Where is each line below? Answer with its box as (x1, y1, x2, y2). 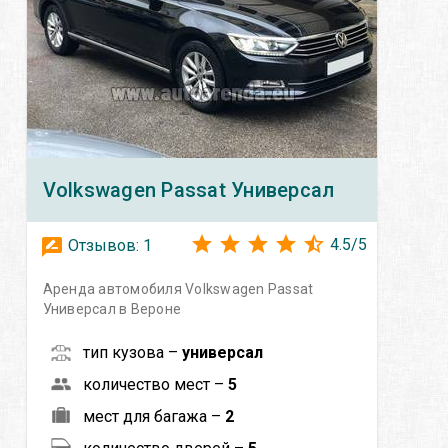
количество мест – (82, 374, 228, 394)
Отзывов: (63, 235, 143, 255)
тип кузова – (82, 342, 182, 362)
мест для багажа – (82, 406, 225, 426)
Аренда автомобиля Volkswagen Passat (42, 280, 314, 297)
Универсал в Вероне (42, 300, 182, 317)
